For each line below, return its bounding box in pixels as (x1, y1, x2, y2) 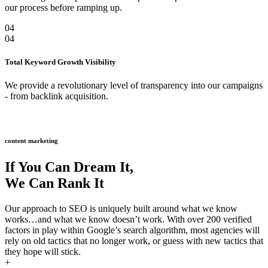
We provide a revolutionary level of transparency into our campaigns (5, 80, 263, 91)
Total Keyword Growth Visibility (5, 57, 116, 67)
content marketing (5, 137, 58, 145)
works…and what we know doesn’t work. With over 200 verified (5, 214, 252, 225)
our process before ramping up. (5, 2, 122, 13)
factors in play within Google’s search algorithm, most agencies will (5, 225, 260, 236)
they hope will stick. (5, 246, 81, 257)
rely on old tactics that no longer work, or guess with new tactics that (5, 236, 263, 246)
